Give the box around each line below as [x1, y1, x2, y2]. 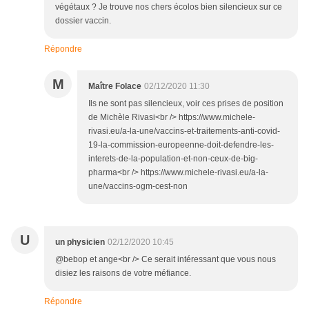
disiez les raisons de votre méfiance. [55, 268, 191, 279]
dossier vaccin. [55, 16, 111, 26]
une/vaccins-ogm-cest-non [88, 181, 188, 192]
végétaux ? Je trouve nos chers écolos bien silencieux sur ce [55, 2, 282, 12]
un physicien [55, 237, 105, 248]
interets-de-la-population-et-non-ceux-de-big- [88, 154, 258, 164]
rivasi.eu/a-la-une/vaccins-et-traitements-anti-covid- [88, 126, 280, 137]
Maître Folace [88, 81, 141, 92]
